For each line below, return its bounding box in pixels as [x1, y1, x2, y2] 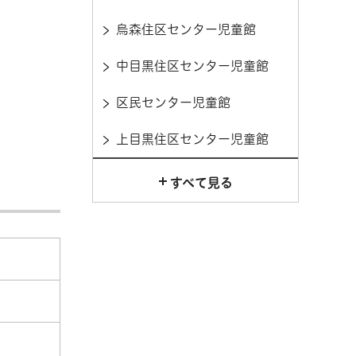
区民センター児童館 [116, 96, 230, 109]
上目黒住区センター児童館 [116, 133, 269, 145]
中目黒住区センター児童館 [116, 60, 269, 72]
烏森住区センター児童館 [116, 23, 256, 36]
